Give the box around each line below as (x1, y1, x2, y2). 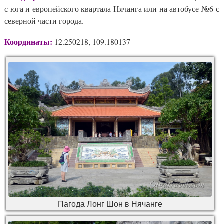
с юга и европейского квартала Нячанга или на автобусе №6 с (4, 3, 219, 14)
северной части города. (4, 15, 84, 26)
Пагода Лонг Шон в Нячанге (58, 198, 162, 210)
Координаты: (4, 36, 52, 47)
